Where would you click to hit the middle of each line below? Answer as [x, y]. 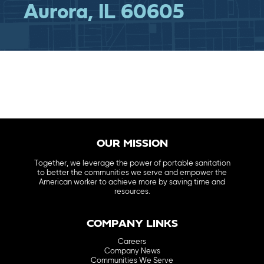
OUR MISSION [132, 143]
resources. [132, 192]
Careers [132, 242]
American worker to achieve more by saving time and [132, 182]
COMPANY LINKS [132, 223]
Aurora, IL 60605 [104, 12]
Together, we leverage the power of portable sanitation [132, 163]
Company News [132, 251]
